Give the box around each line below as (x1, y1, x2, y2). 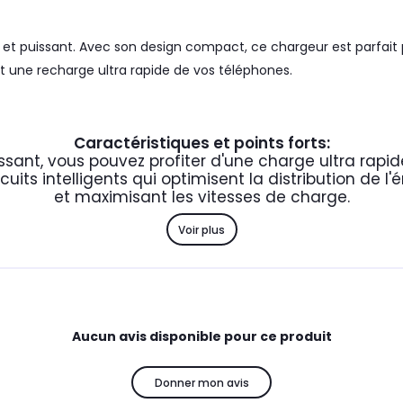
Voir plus (178, 221, 225, 237)
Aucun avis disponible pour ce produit (71, 327, 332, 346)
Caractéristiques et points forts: (73, 132, 330, 155)
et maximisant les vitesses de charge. (53, 186, 350, 209)
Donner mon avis (154, 374, 249, 390)
